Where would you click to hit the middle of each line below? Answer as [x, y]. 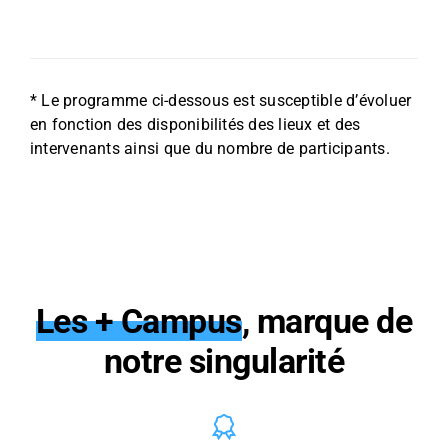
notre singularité [224, 361]
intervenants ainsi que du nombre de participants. [209, 149]
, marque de [327, 321]
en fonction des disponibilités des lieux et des [195, 125]
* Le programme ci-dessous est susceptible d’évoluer [220, 101]
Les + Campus [138, 321]
